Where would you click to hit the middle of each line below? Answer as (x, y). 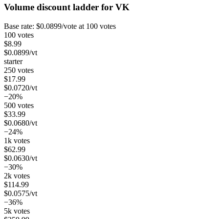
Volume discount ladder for (60, 7)
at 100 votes (96, 26)
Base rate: (20, 26)
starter (13, 62)
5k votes (17, 211)
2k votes (17, 176)
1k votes (17, 141)
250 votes (19, 70)
